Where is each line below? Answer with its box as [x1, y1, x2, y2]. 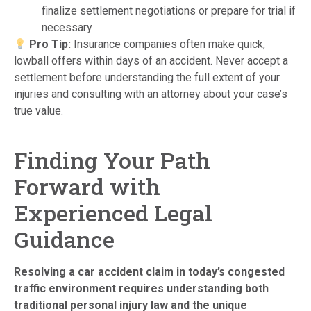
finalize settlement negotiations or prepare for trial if [42, 4, 296, 18]
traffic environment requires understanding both [14, 282, 269, 296]
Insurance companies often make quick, [71, 37, 266, 51]
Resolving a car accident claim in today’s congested [14, 265, 285, 279]
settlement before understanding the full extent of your [14, 71, 280, 85]
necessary [42, 21, 92, 35]
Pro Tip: [26, 37, 72, 51]
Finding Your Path [14, 145, 210, 176]
